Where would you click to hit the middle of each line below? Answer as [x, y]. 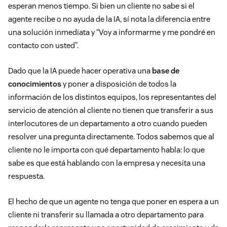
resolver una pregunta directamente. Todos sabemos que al [111, 137]
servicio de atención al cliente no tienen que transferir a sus [111, 110]
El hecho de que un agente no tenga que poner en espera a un [113, 202]
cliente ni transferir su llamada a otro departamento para [106, 215]
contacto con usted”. [43, 46]
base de [166, 71]
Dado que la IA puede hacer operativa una [80, 71]
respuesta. [26, 176]
